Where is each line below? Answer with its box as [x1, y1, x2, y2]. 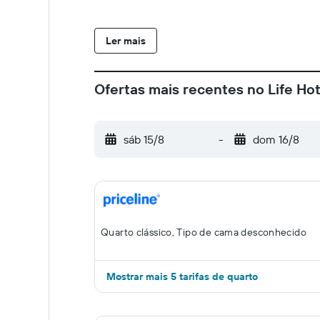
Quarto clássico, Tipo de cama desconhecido [101, 226, 306, 239]
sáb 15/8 [124, 132, 164, 146]
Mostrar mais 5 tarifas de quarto [106, 270, 258, 283]
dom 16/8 [252, 132, 299, 146]
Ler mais [106, 34, 146, 47]
